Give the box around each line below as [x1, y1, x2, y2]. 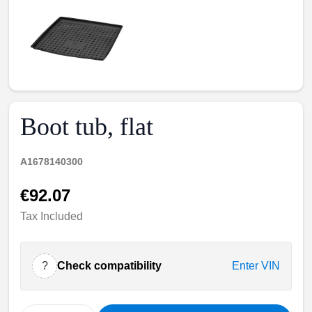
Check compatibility [57, 259, 162, 272]
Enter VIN [231, 259, 280, 272]
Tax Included [20, 210, 84, 222]
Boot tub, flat [20, 112, 154, 141]
